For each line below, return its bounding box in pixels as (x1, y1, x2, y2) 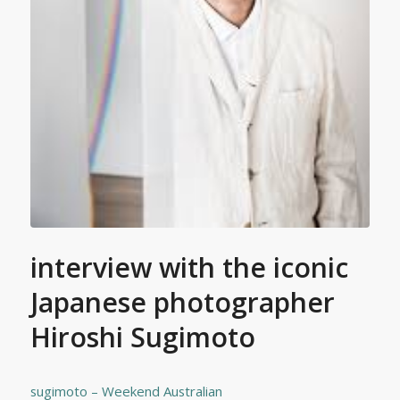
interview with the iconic (29, 249, 348, 287)
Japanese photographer (29, 284, 335, 321)
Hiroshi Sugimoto (29, 319, 255, 356)
